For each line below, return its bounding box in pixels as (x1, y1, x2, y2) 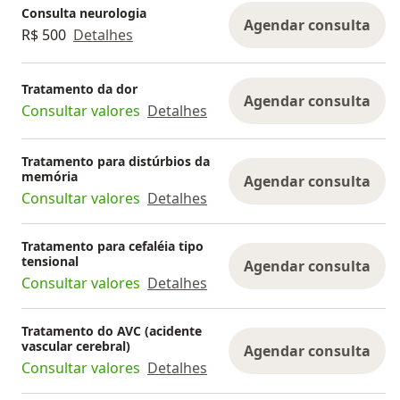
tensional (21, 253, 79, 271)
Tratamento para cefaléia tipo (21, 237, 204, 255)
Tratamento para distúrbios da (21, 153, 210, 171)
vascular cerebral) (21, 337, 130, 355)
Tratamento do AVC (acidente (21, 322, 202, 340)
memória (21, 168, 78, 186)
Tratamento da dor (21, 79, 137, 97)
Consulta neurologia (21, 4, 146, 21)
